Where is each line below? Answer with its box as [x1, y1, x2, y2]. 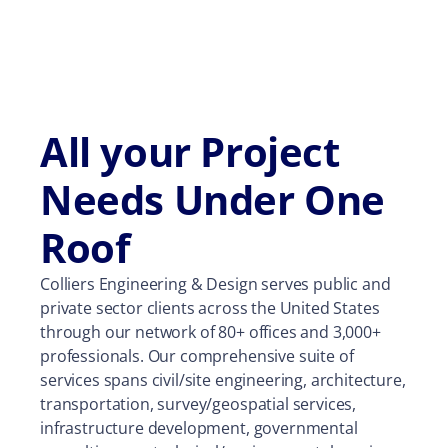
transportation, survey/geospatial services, [40, 393, 357, 415]
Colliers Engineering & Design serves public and [40, 273, 391, 295]
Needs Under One [40, 172, 386, 227]
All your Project [40, 124, 340, 179]
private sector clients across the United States [40, 297, 380, 319]
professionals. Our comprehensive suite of [40, 345, 354, 367]
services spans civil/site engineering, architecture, [40, 369, 406, 391]
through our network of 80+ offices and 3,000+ [40, 321, 381, 343]
